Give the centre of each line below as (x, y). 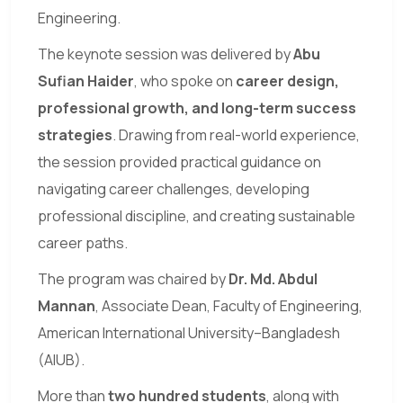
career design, (287, 81)
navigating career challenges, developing (174, 189)
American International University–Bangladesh (189, 333)
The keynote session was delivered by (166, 54)
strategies (75, 135)
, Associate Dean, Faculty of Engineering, (229, 306)
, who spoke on (185, 81)
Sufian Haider (86, 81)
